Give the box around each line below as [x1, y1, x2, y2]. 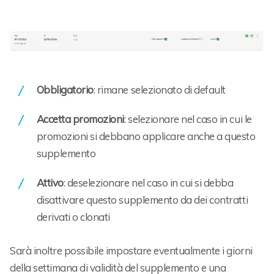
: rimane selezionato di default [93, 83, 226, 96]
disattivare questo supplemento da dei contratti [36, 193, 248, 206]
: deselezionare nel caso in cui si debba [63, 176, 234, 189]
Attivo [36, 176, 64, 189]
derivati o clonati [36, 210, 110, 223]
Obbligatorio [36, 83, 94, 96]
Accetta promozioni [36, 113, 124, 125]
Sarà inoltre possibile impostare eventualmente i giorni [10, 244, 253, 257]
